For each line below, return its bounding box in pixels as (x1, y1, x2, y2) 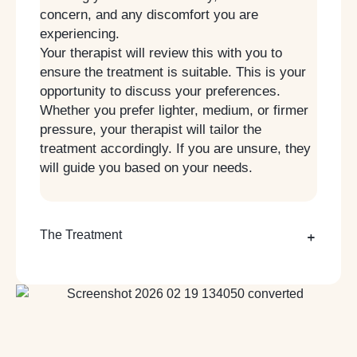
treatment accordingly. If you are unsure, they (40, 140, 311, 156)
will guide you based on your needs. (40, 159, 253, 175)
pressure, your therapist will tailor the (40, 121, 261, 137)
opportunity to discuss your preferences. (40, 83, 280, 99)
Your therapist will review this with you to (40, 45, 282, 61)
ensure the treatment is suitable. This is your (40, 64, 306, 80)
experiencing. (40, 25, 120, 41)
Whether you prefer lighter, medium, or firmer (40, 102, 308, 118)
